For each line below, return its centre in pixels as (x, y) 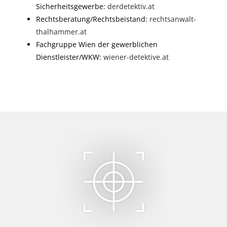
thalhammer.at (62, 32)
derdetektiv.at (131, 7)
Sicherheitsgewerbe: (72, 7)
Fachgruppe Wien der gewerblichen (97, 45)
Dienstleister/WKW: (70, 57)
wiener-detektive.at (136, 57)
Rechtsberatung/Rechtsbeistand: (93, 19)
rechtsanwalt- (173, 19)
